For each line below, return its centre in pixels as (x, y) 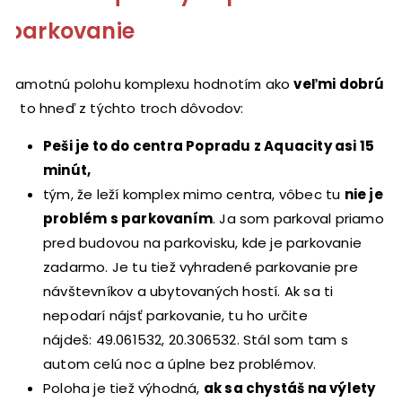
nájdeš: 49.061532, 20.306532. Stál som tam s (196, 339)
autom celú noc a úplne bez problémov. (180, 363)
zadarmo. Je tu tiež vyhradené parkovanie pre (201, 267)
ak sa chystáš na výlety (289, 388)
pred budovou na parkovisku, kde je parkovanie (203, 242)
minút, (67, 170)
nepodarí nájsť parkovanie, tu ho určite (175, 315)
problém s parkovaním (128, 218)
